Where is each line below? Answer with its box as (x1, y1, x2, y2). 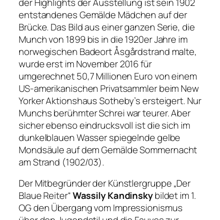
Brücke (19, 20, 47, 33)
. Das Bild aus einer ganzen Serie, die (47, 20, 195, 33)
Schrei (99, 106, 125, 119)
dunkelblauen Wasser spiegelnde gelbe (19, 131, 181, 144)
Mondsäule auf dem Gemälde (19, 143, 140, 156)
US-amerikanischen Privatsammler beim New (19, 82, 199, 95)
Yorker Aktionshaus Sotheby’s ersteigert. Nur (19, 94, 201, 107)
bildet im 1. (152, 189, 196, 202)
